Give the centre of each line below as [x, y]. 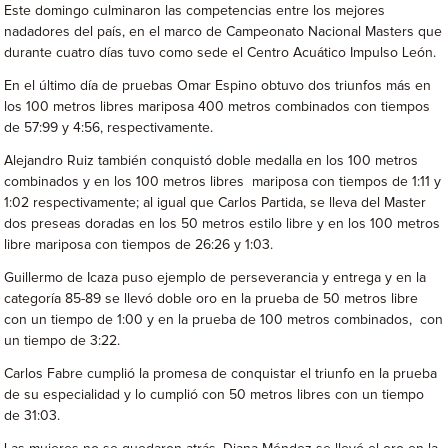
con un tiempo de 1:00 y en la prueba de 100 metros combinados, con [224, 320]
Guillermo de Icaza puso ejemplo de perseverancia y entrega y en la [215, 278]
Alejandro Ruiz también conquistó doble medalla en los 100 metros [211, 161]
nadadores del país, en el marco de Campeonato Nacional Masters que [223, 32]
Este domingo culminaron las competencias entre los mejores [195, 11]
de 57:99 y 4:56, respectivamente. [109, 128]
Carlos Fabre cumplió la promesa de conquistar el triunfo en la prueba [221, 374]
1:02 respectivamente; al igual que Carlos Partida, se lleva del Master [215, 203]
